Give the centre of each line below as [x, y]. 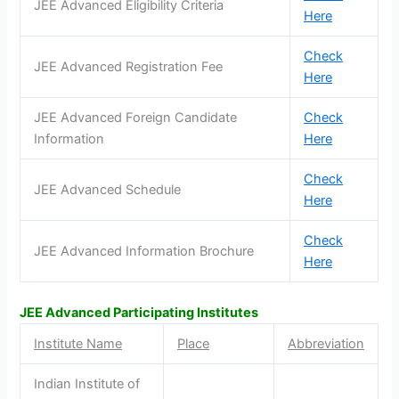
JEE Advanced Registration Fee [129, 66]
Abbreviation [326, 343]
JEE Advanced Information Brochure [144, 251]
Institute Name [78, 343]
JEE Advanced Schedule [108, 189]
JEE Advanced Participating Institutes [139, 312]
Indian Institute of [87, 383]
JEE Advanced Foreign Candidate [136, 117]
